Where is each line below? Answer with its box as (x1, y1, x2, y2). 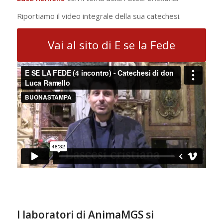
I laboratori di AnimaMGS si (16, 208, 154, 222)
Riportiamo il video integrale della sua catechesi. (16, 11, 181, 21)
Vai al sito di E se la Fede (47, 37, 175, 53)
